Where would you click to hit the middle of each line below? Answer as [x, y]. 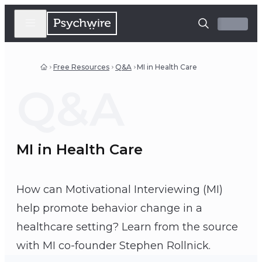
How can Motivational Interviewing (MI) [120, 190]
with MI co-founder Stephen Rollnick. [113, 246]
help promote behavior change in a [109, 208]
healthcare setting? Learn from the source [127, 227]
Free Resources [81, 67]
